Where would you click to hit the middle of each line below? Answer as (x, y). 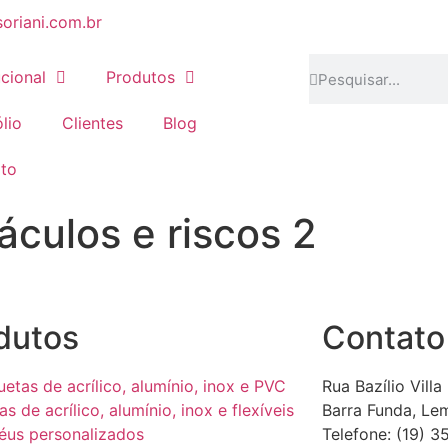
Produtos (141, 77)
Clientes (93, 123)
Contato (383, 338)
